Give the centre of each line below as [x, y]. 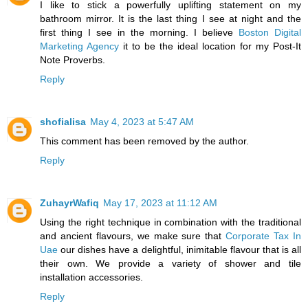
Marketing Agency [79, 46]
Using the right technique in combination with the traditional [170, 222]
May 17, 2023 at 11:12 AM [160, 203]
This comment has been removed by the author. [144, 141]
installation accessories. [91, 277]
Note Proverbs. [73, 60]
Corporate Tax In [264, 236]
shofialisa [63, 122]
